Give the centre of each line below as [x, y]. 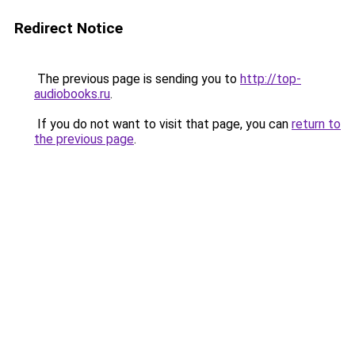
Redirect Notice [69, 28]
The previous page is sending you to [137, 79]
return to [316, 124]
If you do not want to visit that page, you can [163, 124]
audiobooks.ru [72, 94]
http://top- [271, 79]
